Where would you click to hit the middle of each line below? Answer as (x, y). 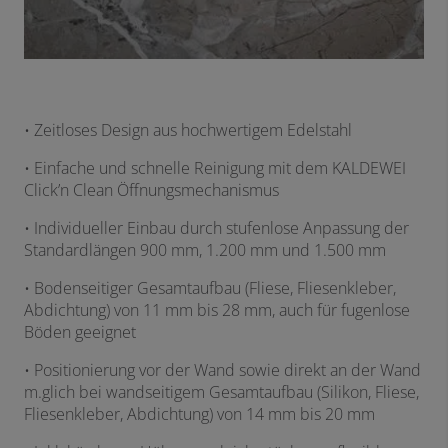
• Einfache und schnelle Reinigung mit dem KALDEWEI (215, 168)
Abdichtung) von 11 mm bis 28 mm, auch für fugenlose (217, 310)
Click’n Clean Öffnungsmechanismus (151, 190)
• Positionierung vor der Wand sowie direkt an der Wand (222, 370)
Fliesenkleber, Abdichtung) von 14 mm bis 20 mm (199, 414)
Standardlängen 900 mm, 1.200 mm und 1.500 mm (205, 250)
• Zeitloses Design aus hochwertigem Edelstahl (188, 130)
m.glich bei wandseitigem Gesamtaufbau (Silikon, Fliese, (221, 392)
